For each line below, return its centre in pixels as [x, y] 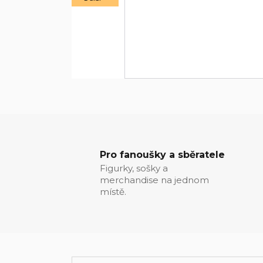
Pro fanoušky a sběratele [162, 155]
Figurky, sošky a [134, 168]
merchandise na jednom [154, 180]
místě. [113, 192]
